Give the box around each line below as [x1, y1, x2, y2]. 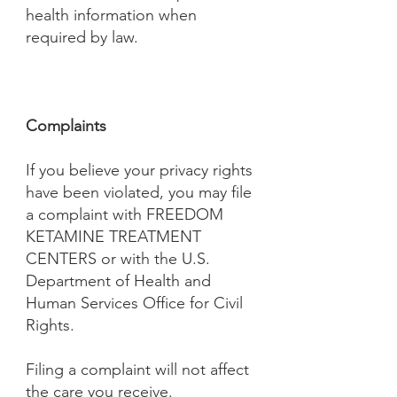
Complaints [26, 116, 106, 136]
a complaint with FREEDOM [26, 205, 223, 224]
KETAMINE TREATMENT [26, 227, 201, 246]
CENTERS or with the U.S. [26, 249, 210, 269]
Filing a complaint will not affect [26, 360, 249, 379]
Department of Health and [26, 271, 211, 291]
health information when [26, 5, 197, 25]
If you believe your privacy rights [26, 160, 253, 180]
